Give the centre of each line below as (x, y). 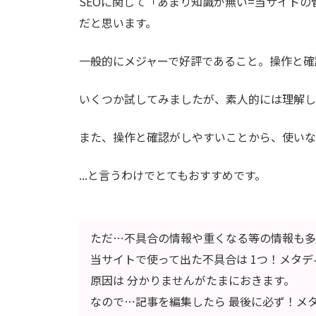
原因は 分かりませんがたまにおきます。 (193, 280)
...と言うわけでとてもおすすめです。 (172, 175)
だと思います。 (118, 22)
